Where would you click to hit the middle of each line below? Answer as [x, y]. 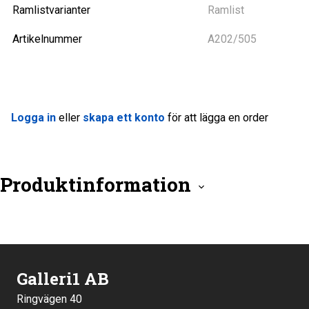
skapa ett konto [124, 118]
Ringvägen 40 [49, 299]
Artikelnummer [47, 39]
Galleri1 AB [63, 279]
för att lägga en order [217, 118]
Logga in [33, 118]
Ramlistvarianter [51, 10]
